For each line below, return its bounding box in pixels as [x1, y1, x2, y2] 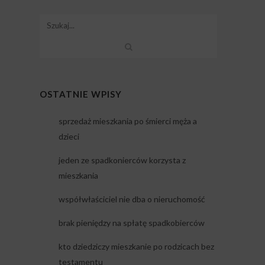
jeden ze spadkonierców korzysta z [58, 155, 186, 166]
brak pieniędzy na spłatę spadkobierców [58, 218, 205, 228]
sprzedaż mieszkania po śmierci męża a [58, 116, 197, 127]
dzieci [58, 131, 79, 142]
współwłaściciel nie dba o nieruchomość [58, 194, 205, 205]
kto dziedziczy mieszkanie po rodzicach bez [58, 241, 214, 252]
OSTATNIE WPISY [39, 89, 122, 100]
